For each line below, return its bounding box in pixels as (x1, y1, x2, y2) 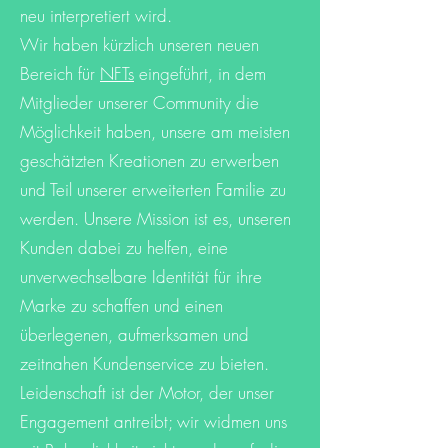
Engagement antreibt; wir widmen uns (20, 409, 287, 433)
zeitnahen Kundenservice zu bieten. (20, 351, 269, 375)
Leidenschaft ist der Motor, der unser (20, 380, 274, 404)
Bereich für (20, 61, 100, 85)
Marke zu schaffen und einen (20, 293, 223, 317)
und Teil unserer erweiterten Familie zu (20, 177, 286, 201)
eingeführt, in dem (134, 61, 266, 85)
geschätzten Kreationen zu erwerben (20, 148, 279, 172)
